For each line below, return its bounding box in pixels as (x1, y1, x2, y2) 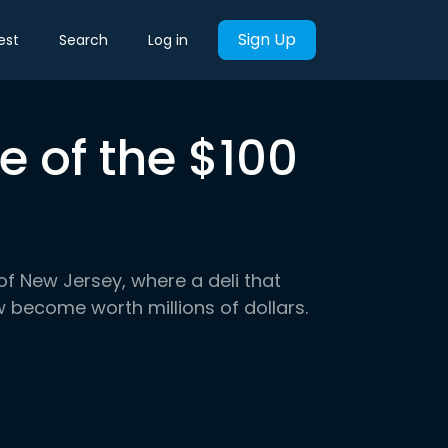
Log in (148, 29, 188, 50)
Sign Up (238, 28, 296, 51)
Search (59, 29, 108, 50)
